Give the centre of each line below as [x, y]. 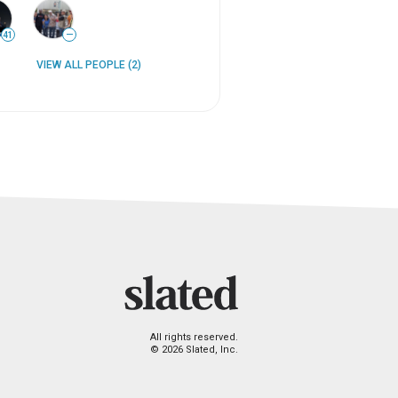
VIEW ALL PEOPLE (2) [89, 65]
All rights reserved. [194, 338]
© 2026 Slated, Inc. [194, 350]
